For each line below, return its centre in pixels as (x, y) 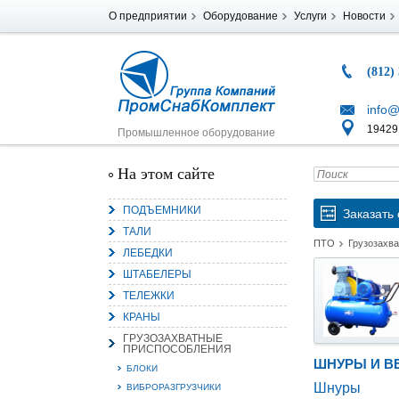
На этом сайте (166, 174)
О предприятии (148, 16)
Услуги (310, 16)
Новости (364, 16)
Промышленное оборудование (196, 133)
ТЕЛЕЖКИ (149, 296)
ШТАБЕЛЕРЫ (157, 274)
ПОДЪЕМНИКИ (162, 210)
